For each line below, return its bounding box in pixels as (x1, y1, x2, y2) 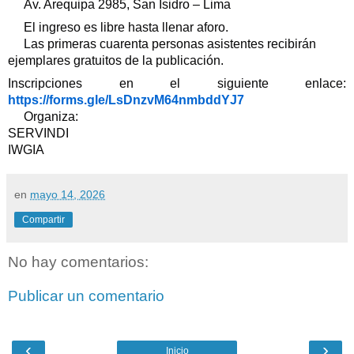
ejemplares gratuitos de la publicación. (8, 53, 224, 67)
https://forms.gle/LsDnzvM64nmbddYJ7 (8, 92, 244, 107)
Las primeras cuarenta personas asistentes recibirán (21, 36, 316, 51)
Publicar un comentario (8, 288, 164, 305)
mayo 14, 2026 (30, 187, 105, 201)
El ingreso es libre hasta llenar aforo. (21, 20, 228, 34)
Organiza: (21, 109, 78, 123)
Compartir (22, 213, 65, 225)
